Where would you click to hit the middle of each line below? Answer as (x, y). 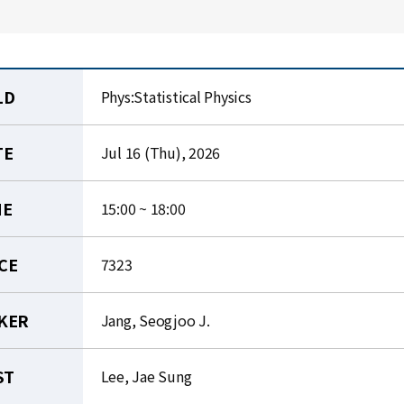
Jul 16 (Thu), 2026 (161, 152)
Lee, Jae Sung (146, 376)
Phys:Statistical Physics (176, 96)
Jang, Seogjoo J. (155, 320)
